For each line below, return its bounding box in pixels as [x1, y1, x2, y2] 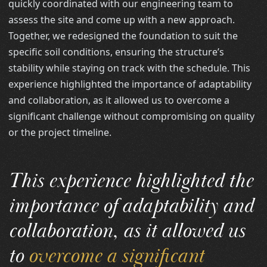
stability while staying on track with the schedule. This [8, 61, 251, 74]
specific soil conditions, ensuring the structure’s [8, 45, 225, 58]
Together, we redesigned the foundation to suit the [8, 29, 238, 42]
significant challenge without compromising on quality [8, 109, 255, 123]
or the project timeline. [8, 125, 112, 139]
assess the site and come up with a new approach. [8, 13, 235, 26]
